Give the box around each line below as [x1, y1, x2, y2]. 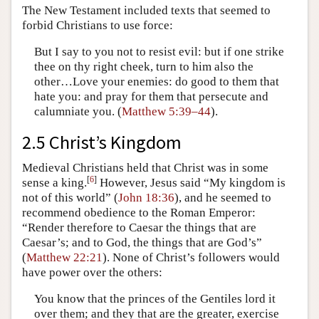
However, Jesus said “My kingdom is [97, 175, 286, 189]
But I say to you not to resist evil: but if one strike [33, 45, 284, 59]
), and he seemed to [174, 190, 271, 204]
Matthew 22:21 [26, 250, 103, 264]
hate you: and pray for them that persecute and [33, 90, 268, 104]
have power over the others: [22, 265, 162, 279]
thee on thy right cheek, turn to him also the [33, 60, 253, 74]
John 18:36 [118, 190, 174, 204]
